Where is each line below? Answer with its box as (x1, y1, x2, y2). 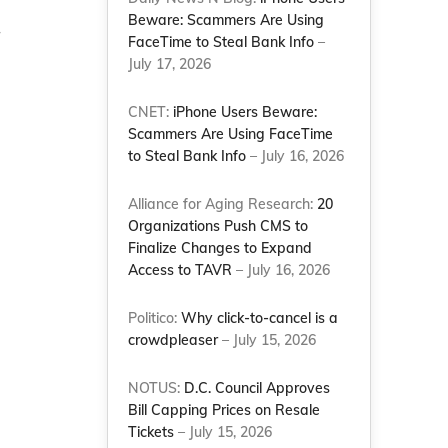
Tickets (128, 423, 175, 441)
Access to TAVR (128, 261, 233, 279)
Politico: (128, 309, 182, 327)
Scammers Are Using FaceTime (128, 125, 334, 143)
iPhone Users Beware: (173, 103, 318, 121)
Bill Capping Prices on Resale (128, 401, 321, 419)
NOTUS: (128, 379, 185, 397)
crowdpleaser (128, 331, 219, 349)
